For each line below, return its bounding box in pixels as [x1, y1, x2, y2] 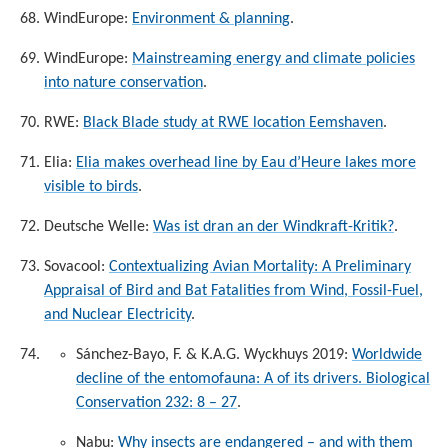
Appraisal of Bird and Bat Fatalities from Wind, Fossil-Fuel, [44, 282, 423, 299]
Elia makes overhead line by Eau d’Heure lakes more [76, 154, 416, 171]
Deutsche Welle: [44, 218, 153, 235]
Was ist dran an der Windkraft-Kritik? [153, 218, 394, 235]
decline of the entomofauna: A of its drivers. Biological [76, 370, 430, 387]
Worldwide [352, 346, 422, 363]
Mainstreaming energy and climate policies [132, 50, 415, 67]
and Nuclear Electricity [44, 306, 191, 323]
